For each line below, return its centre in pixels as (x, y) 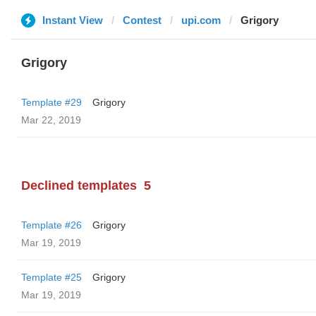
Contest (142, 20)
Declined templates (79, 186)
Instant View (73, 20)
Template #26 (51, 225)
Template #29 (51, 102)
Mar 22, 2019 (51, 120)
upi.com (201, 20)
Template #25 (51, 277)
